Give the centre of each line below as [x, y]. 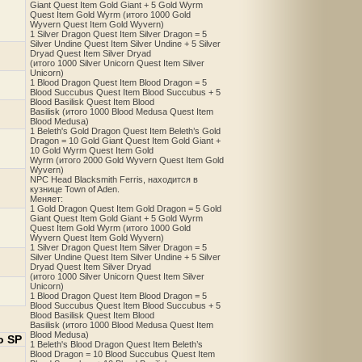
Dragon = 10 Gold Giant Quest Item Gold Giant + [125, 141]
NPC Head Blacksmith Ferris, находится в [114, 180]
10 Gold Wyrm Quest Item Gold [92, 151]
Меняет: [46, 199]
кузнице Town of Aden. [75, 189]
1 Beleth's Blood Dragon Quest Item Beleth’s [116, 345]
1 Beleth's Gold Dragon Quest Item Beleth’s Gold [125, 131]
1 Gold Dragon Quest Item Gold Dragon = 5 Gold [126, 209]
